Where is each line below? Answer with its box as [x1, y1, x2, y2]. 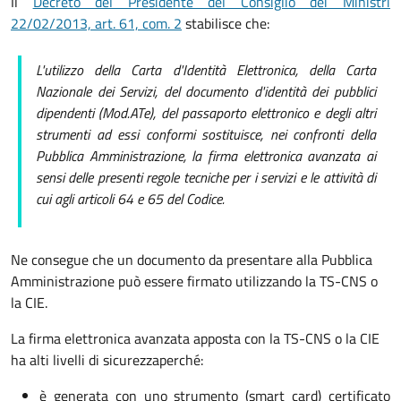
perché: [159, 349, 203, 371]
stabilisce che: [182, 13, 269, 34]
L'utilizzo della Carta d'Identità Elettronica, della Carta [36, 59, 376, 81]
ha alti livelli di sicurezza [11, 349, 159, 371]
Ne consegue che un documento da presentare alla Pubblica [11, 249, 372, 270]
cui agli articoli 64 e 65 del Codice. [36, 188, 225, 209]
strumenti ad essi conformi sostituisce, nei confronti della [36, 124, 376, 145]
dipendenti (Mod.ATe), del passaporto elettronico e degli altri [36, 102, 376, 124]
